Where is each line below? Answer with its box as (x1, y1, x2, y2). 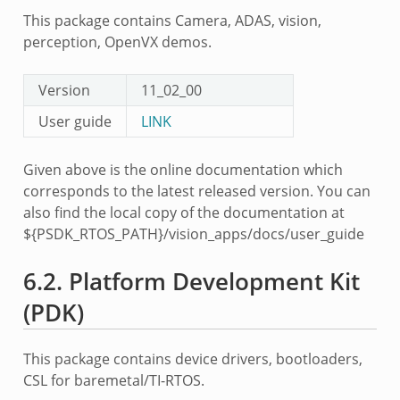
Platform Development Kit (68, 265, 360, 297)
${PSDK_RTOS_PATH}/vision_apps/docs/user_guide (22, 223, 364, 244)
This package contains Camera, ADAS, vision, (22, 10, 321, 30)
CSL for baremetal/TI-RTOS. (22, 370, 204, 390)
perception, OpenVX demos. (22, 31, 212, 52)
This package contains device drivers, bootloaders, (22, 348, 362, 369)
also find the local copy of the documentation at (22, 202, 345, 222)
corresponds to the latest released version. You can (22, 180, 371, 201)
